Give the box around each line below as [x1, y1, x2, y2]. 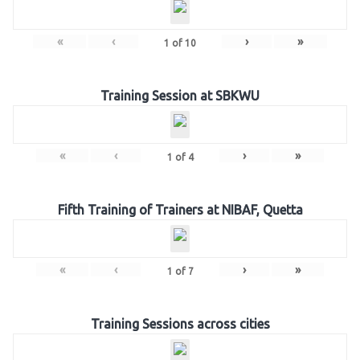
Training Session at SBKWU [100, 88, 260, 103]
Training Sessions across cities [90, 317, 270, 331]
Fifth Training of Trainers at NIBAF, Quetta [57, 202, 303, 217]
